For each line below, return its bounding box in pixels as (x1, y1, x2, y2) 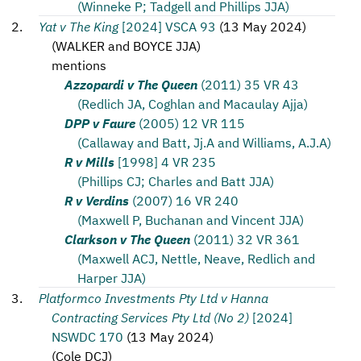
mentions (52, 56, 106, 73)
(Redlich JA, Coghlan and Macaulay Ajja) (77, 94, 308, 112)
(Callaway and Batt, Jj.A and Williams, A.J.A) (77, 133, 331, 151)
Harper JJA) (77, 268, 146, 286)
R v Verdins (64, 191, 129, 209)
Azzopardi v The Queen (64, 75, 197, 93)
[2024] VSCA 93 (122, 17, 216, 35)
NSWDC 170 (52, 327, 123, 345)
